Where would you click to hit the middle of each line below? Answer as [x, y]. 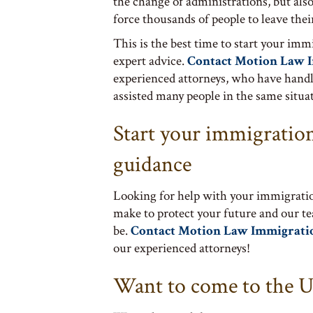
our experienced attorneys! [182, 248]
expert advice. [150, 61]
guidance [152, 164]
